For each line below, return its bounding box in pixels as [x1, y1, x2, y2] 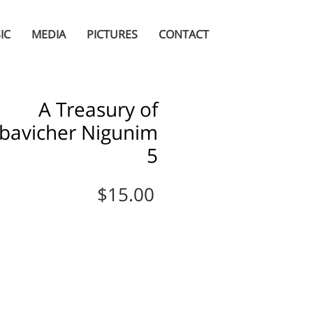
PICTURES [87, 27, 138, 42]
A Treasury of [38, 96, 158, 122]
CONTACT [159, 27, 209, 42]
